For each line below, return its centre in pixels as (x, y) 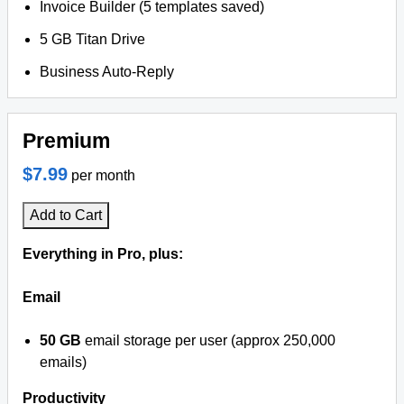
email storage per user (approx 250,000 (209, 340)
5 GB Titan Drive (93, 39)
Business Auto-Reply (107, 72)
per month (103, 175)
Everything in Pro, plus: (103, 254)
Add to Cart (66, 215)
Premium (66, 141)
